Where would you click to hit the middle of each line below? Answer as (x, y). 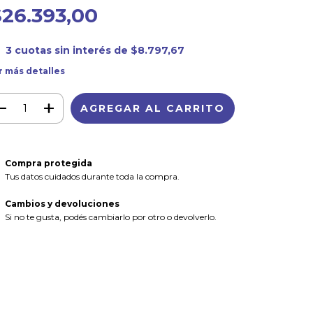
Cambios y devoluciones (62, 203)
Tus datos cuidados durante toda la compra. (92, 176)
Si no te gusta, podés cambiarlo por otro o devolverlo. (110, 217)
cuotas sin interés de (72, 50)
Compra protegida (48, 163)
